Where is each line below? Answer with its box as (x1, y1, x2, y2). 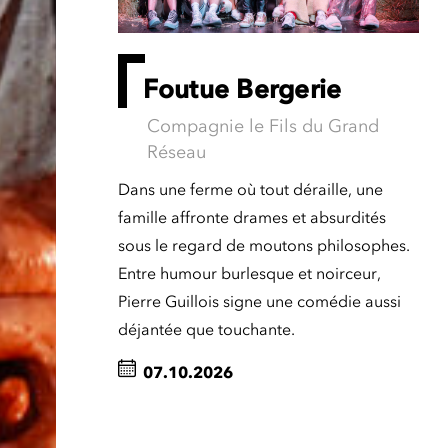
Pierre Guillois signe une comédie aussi (117, 291, 401, 312)
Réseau (146, 141, 206, 164)
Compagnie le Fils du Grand (146, 115, 379, 138)
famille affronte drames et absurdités (117, 207, 386, 228)
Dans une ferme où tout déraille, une (117, 179, 383, 200)
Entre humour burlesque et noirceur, (117, 263, 381, 284)
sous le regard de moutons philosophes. (117, 235, 410, 256)
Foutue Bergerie (142, 73, 342, 106)
